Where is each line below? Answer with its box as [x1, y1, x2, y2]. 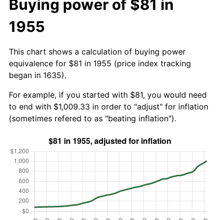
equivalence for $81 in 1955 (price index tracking [9, 58, 191, 68]
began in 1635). [9, 70, 66, 80]
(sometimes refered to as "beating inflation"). [9, 113, 176, 123]
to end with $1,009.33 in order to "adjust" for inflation [9, 101, 208, 111]
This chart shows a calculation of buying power [9, 46, 186, 56]
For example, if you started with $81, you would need [9, 89, 207, 100]
